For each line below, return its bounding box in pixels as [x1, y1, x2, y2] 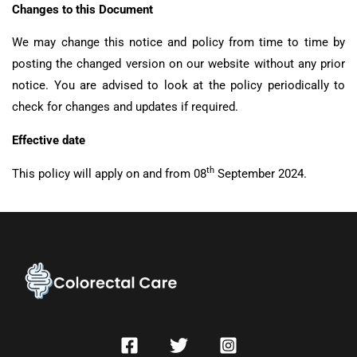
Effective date [12, 133, 85, 147]
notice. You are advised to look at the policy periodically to [12, 78, 345, 93]
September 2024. [214, 166, 307, 181]
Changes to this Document [12, 2, 153, 17]
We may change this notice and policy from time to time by [12, 35, 345, 50]
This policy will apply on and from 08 [12, 166, 206, 181]
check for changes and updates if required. [12, 100, 238, 115]
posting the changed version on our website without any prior [12, 57, 345, 72]
